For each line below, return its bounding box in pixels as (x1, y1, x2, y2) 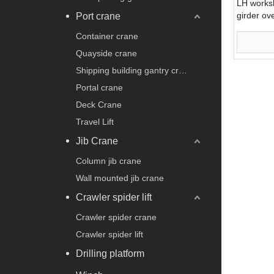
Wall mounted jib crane (76, 172, 164, 183)
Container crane (76, 31, 138, 41)
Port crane (76, 10, 120, 21)
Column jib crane (76, 155, 141, 166)
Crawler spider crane (76, 212, 157, 222)
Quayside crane (76, 48, 137, 58)
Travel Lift (76, 116, 114, 127)
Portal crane (76, 82, 123, 92)
